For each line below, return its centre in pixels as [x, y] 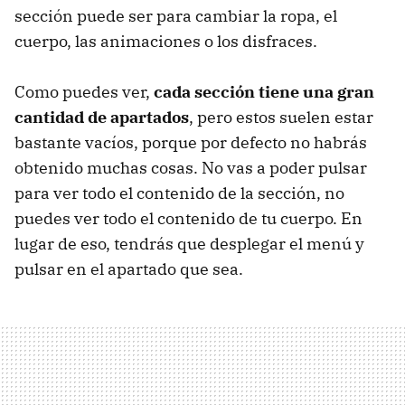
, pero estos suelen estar [281, 118]
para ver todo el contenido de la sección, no [179, 193]
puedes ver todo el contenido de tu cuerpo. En [188, 219]
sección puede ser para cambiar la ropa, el [176, 16]
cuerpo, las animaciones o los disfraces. [166, 42]
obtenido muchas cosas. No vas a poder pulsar [191, 168]
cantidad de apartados [102, 118]
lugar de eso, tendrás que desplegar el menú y [189, 244]
